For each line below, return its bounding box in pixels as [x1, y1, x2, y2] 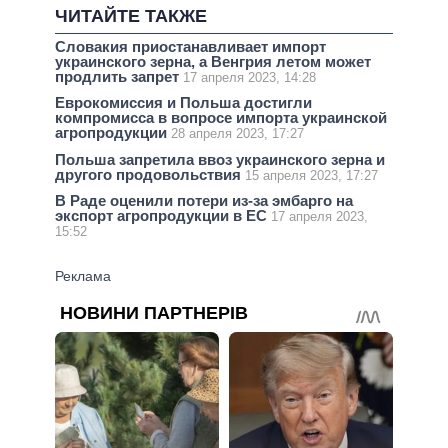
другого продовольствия [55, 165, 245, 183]
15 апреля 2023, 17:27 [245, 167, 378, 183]
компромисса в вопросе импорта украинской [55, 109, 387, 127]
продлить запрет [55, 68, 183, 86]
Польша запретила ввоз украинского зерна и [55, 150, 385, 168]
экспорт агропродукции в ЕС [55, 206, 271, 224]
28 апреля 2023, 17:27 [171, 126, 304, 142]
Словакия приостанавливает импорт [55, 38, 326, 56]
